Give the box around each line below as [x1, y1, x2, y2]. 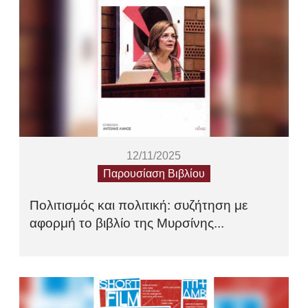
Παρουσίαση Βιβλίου [102, 168, 205, 179]
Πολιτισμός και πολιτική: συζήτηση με [30, 198, 248, 212]
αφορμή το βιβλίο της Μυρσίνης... [30, 216, 225, 230]
